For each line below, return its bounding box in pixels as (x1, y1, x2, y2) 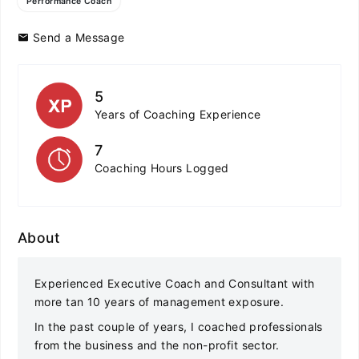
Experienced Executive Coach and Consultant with (34, 276, 315, 290)
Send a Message (29, 30, 125, 44)
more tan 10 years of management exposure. (34, 295, 288, 309)
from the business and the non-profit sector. (34, 338, 280, 352)
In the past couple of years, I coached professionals (34, 320, 323, 333)
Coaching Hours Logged (95, 161, 229, 175)
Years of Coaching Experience (95, 107, 261, 121)
